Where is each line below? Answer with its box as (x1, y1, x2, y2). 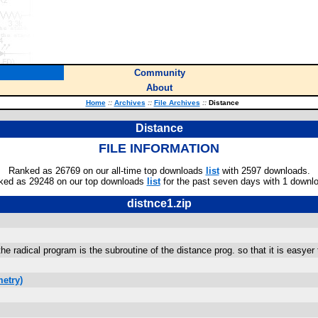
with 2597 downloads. (219, 165, 310, 176)
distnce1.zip (126, 197, 192, 209)
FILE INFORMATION (99, 141, 219, 155)
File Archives (153, 99, 200, 106)
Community (133, 67, 185, 78)
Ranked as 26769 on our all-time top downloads (8, 165, 206, 176)
